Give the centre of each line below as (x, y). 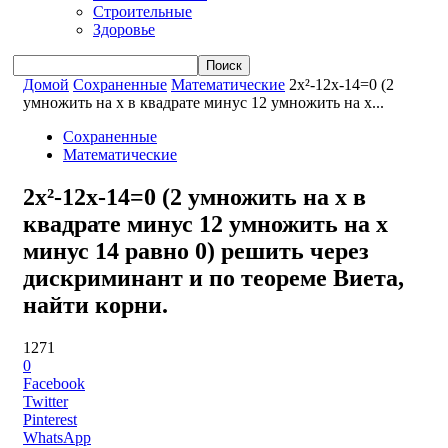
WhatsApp (57, 437)
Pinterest (50, 419)
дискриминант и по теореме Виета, (213, 277)
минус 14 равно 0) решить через (196, 250)
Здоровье (124, 30)
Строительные (142, 12)
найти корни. (95, 304)
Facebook (54, 383)
